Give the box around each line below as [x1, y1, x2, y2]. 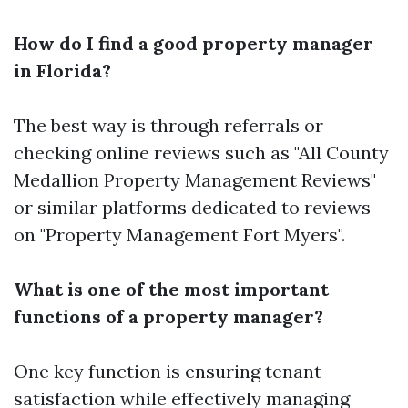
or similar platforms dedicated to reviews [14, 196, 371, 219]
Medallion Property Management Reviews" [14, 168, 376, 191]
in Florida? [14, 59, 111, 82]
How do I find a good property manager [14, 32, 373, 55]
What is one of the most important [14, 278, 329, 301]
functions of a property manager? [14, 305, 323, 328]
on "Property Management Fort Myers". [14, 223, 345, 246]
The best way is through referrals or [14, 114, 323, 137]
